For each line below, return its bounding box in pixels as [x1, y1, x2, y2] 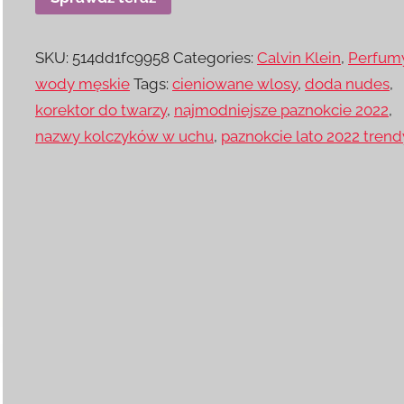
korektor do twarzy [35, 101, 168, 120]
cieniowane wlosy [172, 75, 298, 94]
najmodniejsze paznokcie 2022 [174, 101, 390, 120]
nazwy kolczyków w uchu [35, 127, 215, 146]
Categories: [173, 49, 258, 68]
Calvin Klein [257, 49, 342, 68]
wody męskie [35, 75, 131, 94]
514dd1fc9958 [72, 49, 170, 68]
